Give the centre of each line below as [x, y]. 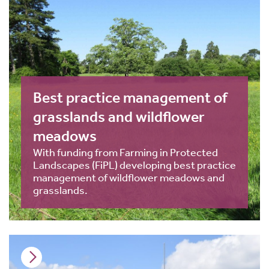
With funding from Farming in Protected [125, 152]
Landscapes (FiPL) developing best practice [134, 165]
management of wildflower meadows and [129, 177]
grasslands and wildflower [119, 117]
